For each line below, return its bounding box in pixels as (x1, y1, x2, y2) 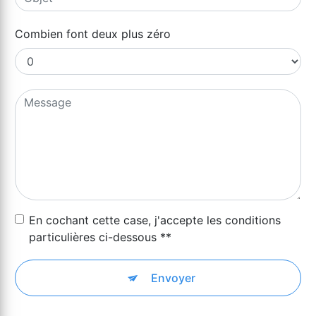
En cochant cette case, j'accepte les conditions (29, 212, 281, 227)
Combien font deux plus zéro (15, 26, 171, 41)
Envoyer (150, 270, 195, 285)
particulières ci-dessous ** (29, 229, 171, 244)
